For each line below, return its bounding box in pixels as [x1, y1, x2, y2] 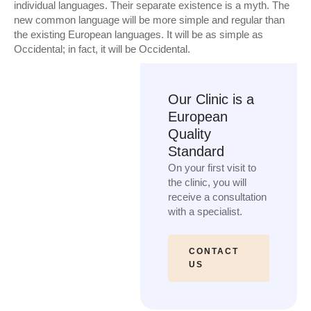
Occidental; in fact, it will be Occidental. [14, 43, 190, 55]
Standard [167, 144, 224, 159]
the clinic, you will [167, 176, 246, 188]
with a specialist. [167, 205, 242, 217]
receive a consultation [167, 191, 267, 203]
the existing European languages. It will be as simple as [14, 28, 263, 40]
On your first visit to [167, 162, 256, 174]
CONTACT [188, 246, 239, 256]
